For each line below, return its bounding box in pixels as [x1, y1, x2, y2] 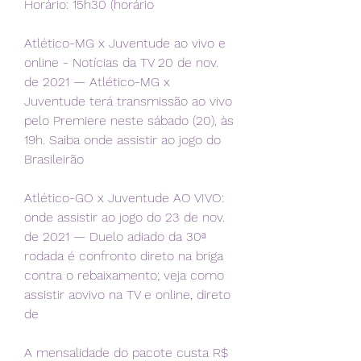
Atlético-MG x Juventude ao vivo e [24, 35, 226, 52]
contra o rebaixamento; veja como [24, 268, 224, 284]
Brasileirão [24, 151, 84, 168]
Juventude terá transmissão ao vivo [24, 93, 232, 110]
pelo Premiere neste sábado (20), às [24, 113, 234, 129]
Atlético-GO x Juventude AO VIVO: [24, 190, 224, 206]
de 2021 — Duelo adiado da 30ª [24, 229, 206, 245]
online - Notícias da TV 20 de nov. [24, 55, 218, 71]
